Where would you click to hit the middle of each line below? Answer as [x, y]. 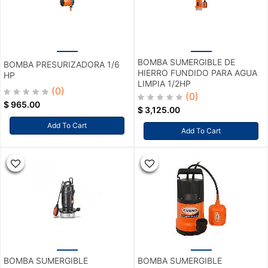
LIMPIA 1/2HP [164, 83]
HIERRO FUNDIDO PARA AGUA [197, 72]
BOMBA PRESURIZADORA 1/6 [62, 65]
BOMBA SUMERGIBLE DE [186, 62]
